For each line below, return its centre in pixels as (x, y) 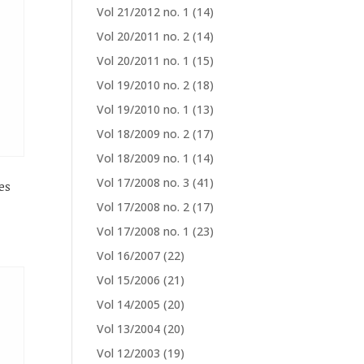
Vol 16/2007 (129, 256)
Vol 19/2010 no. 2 (143, 85)
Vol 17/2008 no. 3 (143, 182)
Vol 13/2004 (129, 329)
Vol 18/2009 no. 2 (143, 134)
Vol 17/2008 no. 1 (143, 231)
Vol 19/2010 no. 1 (143, 109)
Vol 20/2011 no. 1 (143, 61)
